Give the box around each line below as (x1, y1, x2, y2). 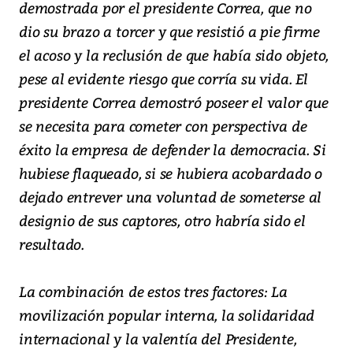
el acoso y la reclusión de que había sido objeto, (19, 45, 329, 65)
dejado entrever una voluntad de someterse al (19, 187, 322, 207)
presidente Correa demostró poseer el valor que (19, 92, 329, 113)
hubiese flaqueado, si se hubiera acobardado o (19, 163, 322, 184)
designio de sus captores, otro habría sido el (19, 210, 306, 231)
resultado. (19, 234, 85, 255)
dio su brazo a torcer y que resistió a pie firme (19, 21, 320, 42)
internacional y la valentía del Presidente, (19, 329, 297, 349)
